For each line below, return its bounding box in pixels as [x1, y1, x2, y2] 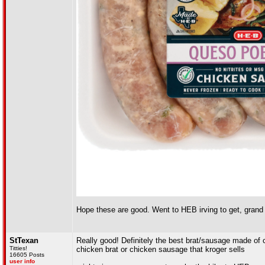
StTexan [9, 236, 38, 245]
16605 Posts [9, 251, 44, 258]
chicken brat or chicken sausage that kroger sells [76, 245, 245, 254]
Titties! [9, 245, 27, 251]
